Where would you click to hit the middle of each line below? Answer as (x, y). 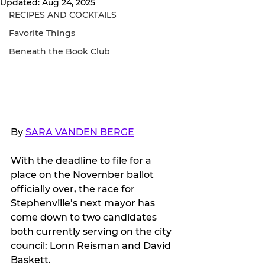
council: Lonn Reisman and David (92, 245)
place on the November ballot (83, 174)
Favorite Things (42, 33)
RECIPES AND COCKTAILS (63, 15)
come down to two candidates (85, 217)
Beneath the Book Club (59, 51)
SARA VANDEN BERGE (80, 132)
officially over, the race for (74, 189)
